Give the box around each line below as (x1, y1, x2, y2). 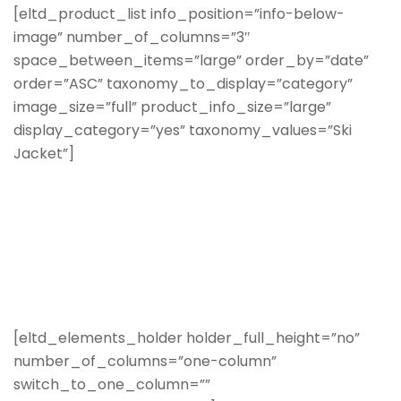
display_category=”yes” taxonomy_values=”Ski (13, 119, 352, 141)
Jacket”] (13, 142, 74, 164)
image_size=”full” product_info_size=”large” (13, 96, 331, 117)
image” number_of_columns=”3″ (13, 26, 251, 47)
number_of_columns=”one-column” (13, 350, 277, 371)
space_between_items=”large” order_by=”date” (13, 49, 369, 71)
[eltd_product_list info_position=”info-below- (13, 3, 345, 24)
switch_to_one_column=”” (13, 373, 210, 395)
